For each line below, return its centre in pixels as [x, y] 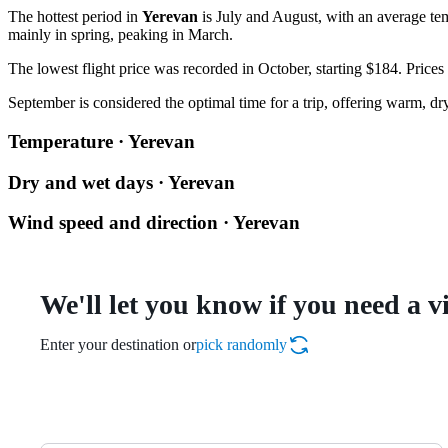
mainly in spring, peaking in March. [120, 35]
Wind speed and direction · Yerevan [154, 223]
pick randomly [241, 344]
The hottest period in [75, 17]
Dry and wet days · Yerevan [121, 182]
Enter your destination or [118, 344]
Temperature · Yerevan [101, 141]
